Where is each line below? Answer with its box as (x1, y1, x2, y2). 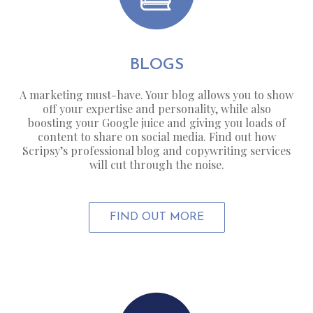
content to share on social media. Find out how (37, 129, 276, 145)
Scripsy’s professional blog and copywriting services (22, 143, 291, 159)
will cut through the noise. (89, 157, 224, 173)
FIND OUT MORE (109, 212, 204, 224)
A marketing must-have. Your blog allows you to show (20, 87, 293, 103)
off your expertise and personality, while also (42, 101, 271, 117)
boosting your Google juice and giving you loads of (27, 115, 286, 131)
